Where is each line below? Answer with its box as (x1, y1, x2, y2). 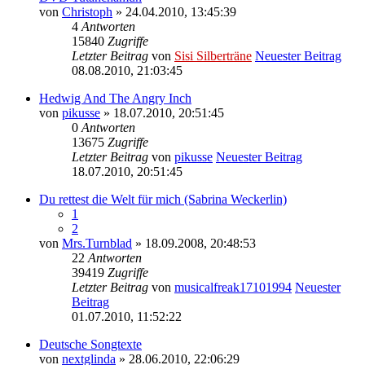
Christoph (62, 4, 112, 19)
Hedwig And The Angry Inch (39, 90, 191, 105)
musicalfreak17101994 (174, 279, 292, 294)
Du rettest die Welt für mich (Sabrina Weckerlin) (39, 191, 287, 206)
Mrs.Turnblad (62, 235, 132, 250)
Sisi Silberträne (174, 48, 252, 63)
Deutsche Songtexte (39, 336, 142, 351)
